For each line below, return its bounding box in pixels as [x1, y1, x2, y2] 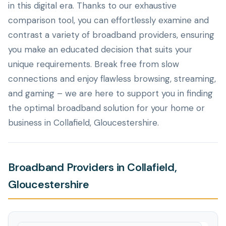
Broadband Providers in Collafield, [8, 160, 177, 175]
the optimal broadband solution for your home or [8, 102, 205, 114]
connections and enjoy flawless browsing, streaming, [8, 73, 216, 84]
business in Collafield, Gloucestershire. [8, 117, 159, 128]
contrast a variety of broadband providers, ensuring [8, 29, 214, 40]
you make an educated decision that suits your [8, 44, 192, 55]
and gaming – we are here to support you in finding [8, 88, 213, 99]
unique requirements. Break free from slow [8, 59, 179, 70]
